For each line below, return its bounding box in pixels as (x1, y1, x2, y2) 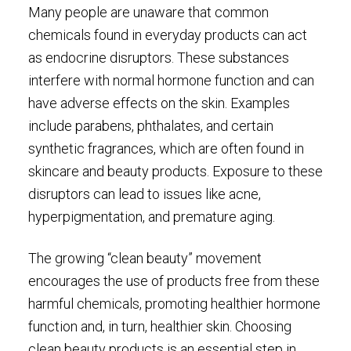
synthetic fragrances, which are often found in (27, 140, 304, 157)
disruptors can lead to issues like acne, (27, 186, 261, 203)
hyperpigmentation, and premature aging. (27, 208, 275, 226)
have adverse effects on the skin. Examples (27, 95, 290, 112)
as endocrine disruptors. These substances (27, 49, 289, 67)
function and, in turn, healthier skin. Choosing (27, 317, 291, 335)
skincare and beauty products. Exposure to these (27, 163, 323, 180)
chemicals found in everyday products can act (27, 27, 307, 44)
